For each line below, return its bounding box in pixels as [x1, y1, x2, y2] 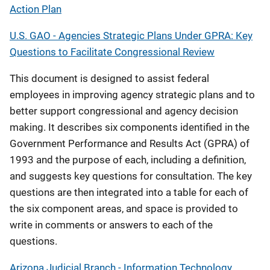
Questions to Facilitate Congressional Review [10, 46, 215, 58]
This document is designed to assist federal [10, 72, 209, 84]
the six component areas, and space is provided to [10, 202, 238, 215]
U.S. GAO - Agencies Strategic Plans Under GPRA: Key [10, 30, 253, 42]
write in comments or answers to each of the [10, 219, 213, 231]
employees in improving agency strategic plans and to [10, 89, 255, 101]
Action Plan [10, 3, 61, 15]
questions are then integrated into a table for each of [10, 186, 248, 198]
